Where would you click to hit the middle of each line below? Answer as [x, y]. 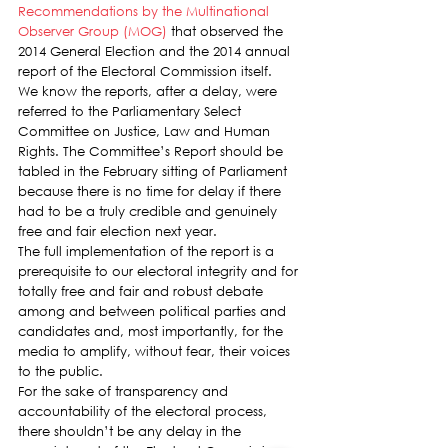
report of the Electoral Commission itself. [145, 71]
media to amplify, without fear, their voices [156, 351]
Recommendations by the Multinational [145, 11]
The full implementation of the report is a [148, 251]
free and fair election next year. [117, 231]
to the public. [60, 371]
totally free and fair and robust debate [142, 291]
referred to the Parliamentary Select [131, 111]
